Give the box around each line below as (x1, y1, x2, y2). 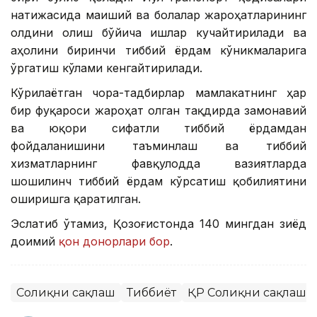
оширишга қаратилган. (11, 191, 141, 206)
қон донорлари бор (55, 234, 170, 248)
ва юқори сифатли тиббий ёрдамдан (11, 120, 306, 135)
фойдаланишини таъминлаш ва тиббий (11, 138, 306, 153)
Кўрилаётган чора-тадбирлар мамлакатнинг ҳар (11, 85, 306, 100)
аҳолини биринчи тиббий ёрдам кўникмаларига (11, 42, 306, 57)
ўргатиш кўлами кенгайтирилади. (11, 60, 202, 75)
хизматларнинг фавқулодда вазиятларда (11, 156, 306, 171)
